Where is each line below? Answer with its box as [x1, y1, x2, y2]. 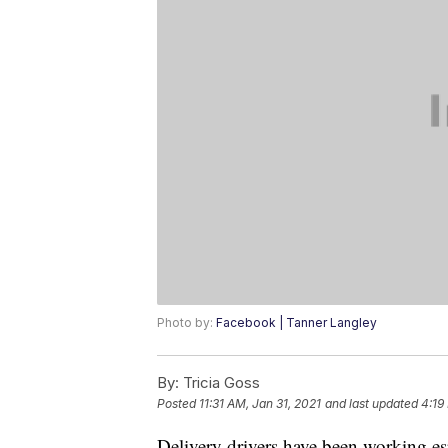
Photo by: [157, 315, 216, 331]
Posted [157, 396, 199, 412]
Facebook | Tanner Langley [216, 315, 377, 331]
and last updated [325, 396, 418, 412]
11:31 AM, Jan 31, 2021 [199, 396, 321, 412]
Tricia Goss [179, 373, 260, 393]
